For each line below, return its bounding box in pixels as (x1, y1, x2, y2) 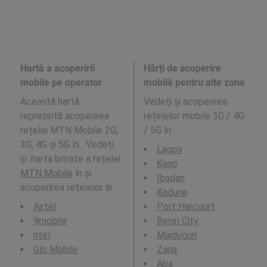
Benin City (156, 215, 198, 226)
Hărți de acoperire (143, 63, 221, 74)
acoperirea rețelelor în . (20, 182, 117, 193)
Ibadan (156, 172, 185, 184)
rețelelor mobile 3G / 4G (143, 110, 244, 122)
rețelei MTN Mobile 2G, (20, 125, 118, 136)
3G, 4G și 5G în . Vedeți (20, 139, 114, 150)
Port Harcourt (156, 201, 215, 212)
